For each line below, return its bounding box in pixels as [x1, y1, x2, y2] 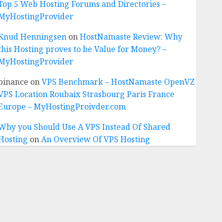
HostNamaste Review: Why [79, 31, 182, 42]
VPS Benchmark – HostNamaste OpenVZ [41, 76, 195, 87]
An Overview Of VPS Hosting [41, 134, 150, 145]
